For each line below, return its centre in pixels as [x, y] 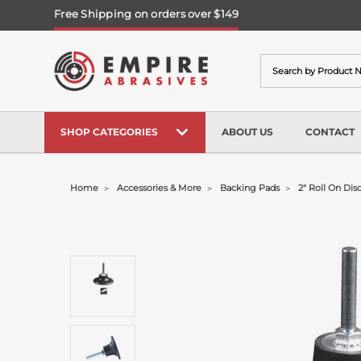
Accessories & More [160, 188]
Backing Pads [250, 188]
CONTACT [330, 131]
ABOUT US [247, 131]
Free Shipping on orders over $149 [147, 13]
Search [280, 62]
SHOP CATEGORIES [109, 131]
